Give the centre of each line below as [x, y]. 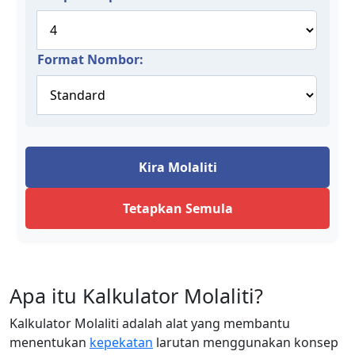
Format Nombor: [90, 59]
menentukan [50, 342]
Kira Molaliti [177, 167]
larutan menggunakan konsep [246, 342]
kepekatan [121, 342]
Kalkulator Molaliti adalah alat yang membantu [150, 323]
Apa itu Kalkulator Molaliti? [136, 296]
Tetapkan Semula [177, 208]
